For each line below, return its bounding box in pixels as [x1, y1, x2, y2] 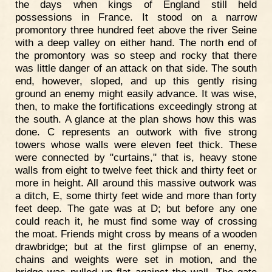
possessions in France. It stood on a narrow [15, 10, 257, 23]
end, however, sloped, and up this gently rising [15, 74, 257, 87]
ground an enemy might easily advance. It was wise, [15, 87, 257, 100]
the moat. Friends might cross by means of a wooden [15, 227, 257, 240]
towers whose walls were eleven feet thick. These [15, 138, 257, 151]
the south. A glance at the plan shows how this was [15, 112, 257, 125]
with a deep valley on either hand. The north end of [15, 36, 257, 49]
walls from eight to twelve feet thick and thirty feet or [15, 163, 257, 176]
